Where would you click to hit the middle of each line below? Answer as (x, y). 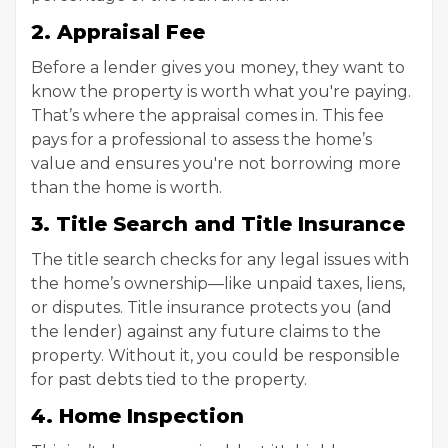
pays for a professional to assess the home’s (201, 139)
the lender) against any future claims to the (206, 331)
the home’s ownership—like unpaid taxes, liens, (218, 283)
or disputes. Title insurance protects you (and (211, 307)
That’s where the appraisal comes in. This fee (207, 115)
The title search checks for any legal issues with (220, 259)
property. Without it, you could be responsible (215, 355)
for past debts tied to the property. (169, 379)
